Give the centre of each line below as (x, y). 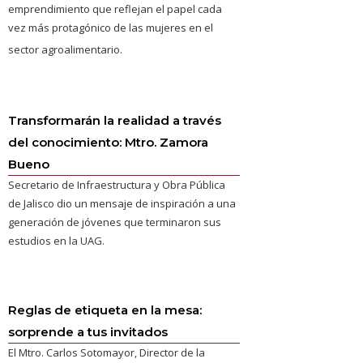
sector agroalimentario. (66, 49)
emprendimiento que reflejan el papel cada (115, 9)
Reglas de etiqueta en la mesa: (105, 310)
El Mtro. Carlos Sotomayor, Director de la (107, 352)
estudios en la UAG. (57, 241)
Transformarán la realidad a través (115, 120)
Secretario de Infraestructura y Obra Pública (117, 185)
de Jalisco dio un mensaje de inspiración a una (122, 203)
